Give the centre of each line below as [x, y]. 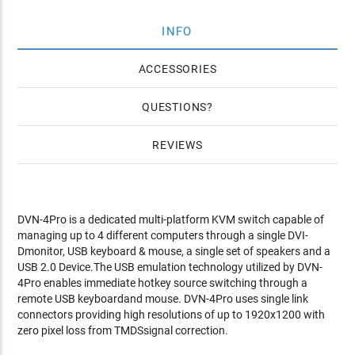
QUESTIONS [174, 107]
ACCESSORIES [177, 69]
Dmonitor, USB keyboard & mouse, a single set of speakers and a [174, 251]
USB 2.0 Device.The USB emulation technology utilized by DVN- [170, 267]
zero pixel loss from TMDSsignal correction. [123, 330]
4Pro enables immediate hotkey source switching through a [163, 283]
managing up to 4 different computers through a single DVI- [163, 235]
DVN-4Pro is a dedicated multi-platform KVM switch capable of [171, 219]
